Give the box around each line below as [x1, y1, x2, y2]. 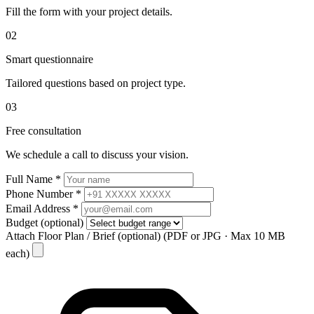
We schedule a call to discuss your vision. [6, 148, 189, 161]
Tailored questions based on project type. [6, 76, 186, 89]
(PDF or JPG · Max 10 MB [163, 229, 285, 242]
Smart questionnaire [6, 53, 93, 65]
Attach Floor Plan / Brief [6, 229, 118, 242]
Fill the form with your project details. [6, 5, 172, 18]
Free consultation [6, 124, 81, 137]
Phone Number [6, 187, 76, 200]
